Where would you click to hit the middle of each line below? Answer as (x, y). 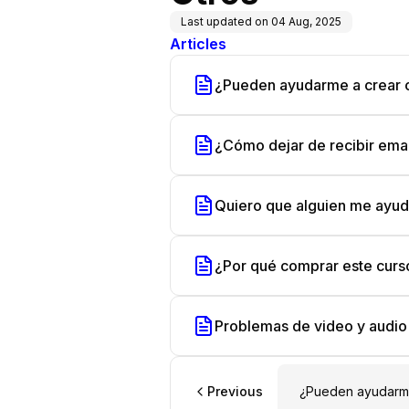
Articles (198, 44)
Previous (235, 391)
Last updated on (225, 21)
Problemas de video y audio (311, 326)
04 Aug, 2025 (306, 21)
